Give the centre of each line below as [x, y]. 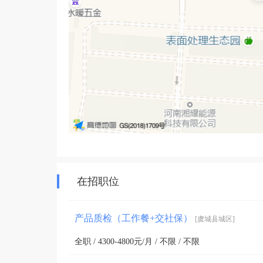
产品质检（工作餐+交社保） [135, 218]
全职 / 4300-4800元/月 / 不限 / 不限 [137, 241]
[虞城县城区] [215, 219]
